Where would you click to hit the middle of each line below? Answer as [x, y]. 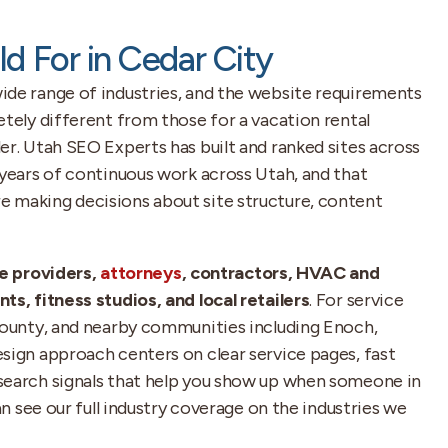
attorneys [141, 273]
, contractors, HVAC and [280, 273]
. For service [356, 300]
